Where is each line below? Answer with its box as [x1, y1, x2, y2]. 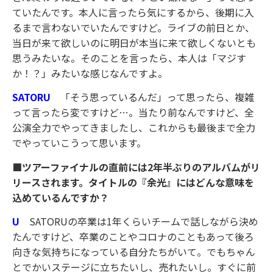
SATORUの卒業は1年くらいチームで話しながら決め [29, 214, 258, 229]
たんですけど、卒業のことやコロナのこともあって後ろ [12, 229, 254, 244]
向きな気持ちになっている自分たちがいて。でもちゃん [12, 244, 255, 260]
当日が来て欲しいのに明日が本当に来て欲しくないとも [12, 35, 256, 51]
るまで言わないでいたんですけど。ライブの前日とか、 [12, 20, 255, 35]
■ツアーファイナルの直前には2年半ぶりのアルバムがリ [12, 159, 260, 174]
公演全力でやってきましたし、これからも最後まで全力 [12, 120, 255, 135]
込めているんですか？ [12, 190, 109, 205]
